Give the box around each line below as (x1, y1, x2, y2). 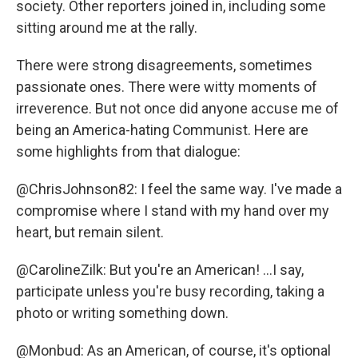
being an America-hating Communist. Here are (16, 121, 308, 139)
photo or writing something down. (16, 304, 229, 322)
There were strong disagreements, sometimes (16, 57, 312, 74)
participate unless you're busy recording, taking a (16, 283, 324, 300)
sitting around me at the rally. (16, 19, 197, 37)
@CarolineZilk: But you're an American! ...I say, (16, 261, 304, 279)
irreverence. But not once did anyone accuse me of (16, 100, 339, 117)
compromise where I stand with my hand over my (16, 202, 329, 220)
